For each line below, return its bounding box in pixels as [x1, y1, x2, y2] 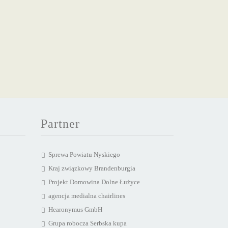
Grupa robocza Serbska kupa [48, 219, 127, 227]
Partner [40, 117, 80, 130]
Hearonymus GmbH [48, 206, 102, 213]
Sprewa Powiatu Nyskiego [48, 151, 120, 158]
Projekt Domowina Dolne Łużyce [48, 178, 140, 186]
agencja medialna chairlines [48, 192, 125, 199]
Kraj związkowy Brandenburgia [48, 164, 135, 172]
